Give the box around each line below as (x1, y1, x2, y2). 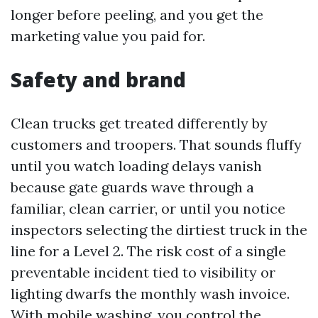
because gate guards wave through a (11, 178, 254, 196)
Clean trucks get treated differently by (11, 114, 268, 132)
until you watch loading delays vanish (11, 157, 262, 175)
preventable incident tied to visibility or (11, 263, 275, 281)
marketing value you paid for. (11, 27, 205, 45)
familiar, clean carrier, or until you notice (11, 199, 285, 217)
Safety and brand (11, 66, 186, 93)
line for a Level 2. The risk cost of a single (11, 242, 286, 260)
